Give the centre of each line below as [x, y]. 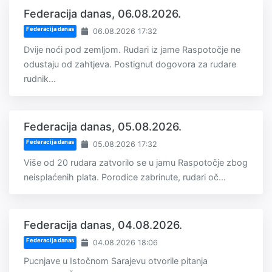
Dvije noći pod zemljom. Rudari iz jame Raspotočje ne [132, 50]
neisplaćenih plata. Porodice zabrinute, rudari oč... [125, 177]
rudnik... [40, 79]
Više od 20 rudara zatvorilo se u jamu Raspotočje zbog [136, 163]
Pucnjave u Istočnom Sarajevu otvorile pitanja [116, 261]
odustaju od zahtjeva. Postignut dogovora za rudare [130, 64]
